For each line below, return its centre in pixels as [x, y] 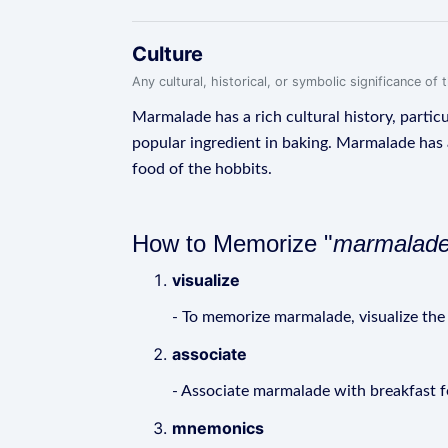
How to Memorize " [232, 243]
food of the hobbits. [202, 169]
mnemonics [218, 428]
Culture [167, 54]
